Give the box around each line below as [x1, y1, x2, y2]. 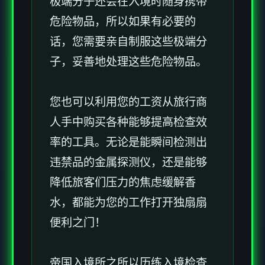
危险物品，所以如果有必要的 [50, 15, 196, 28]
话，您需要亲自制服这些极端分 [50, 35, 207, 49]
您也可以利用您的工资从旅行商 [50, 96, 207, 109]
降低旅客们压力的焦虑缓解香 [50, 176, 196, 189]
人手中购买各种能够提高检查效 [50, 116, 207, 129]
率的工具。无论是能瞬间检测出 [50, 136, 207, 149]
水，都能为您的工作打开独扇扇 [50, 196, 207, 209]
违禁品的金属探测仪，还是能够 [50, 156, 207, 169]
